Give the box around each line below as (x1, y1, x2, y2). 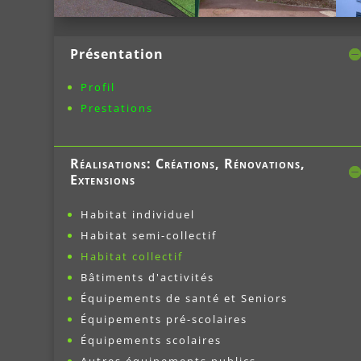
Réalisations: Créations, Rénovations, (70, 155, 306, 173)
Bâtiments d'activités (81, 270, 215, 285)
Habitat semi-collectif (81, 228, 218, 243)
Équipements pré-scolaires (81, 312, 248, 327)
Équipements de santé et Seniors (81, 291, 288, 306)
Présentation (70, 45, 164, 64)
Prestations (81, 101, 154, 116)
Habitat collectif (81, 249, 184, 264)
